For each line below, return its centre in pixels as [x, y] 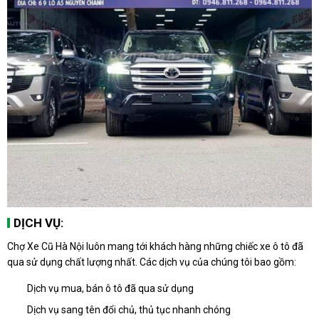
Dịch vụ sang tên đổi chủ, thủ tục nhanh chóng [129, 309]
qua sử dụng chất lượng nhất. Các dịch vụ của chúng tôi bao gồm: [152, 262]
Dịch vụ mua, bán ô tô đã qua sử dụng [110, 288]
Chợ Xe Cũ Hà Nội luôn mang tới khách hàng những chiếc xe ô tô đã [155, 246]
